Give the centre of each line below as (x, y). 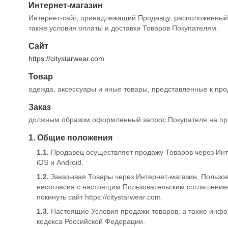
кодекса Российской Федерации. (91, 221)
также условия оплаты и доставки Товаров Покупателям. (123, 28)
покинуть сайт (61, 197)
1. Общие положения (70, 138)
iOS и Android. (60, 162)
